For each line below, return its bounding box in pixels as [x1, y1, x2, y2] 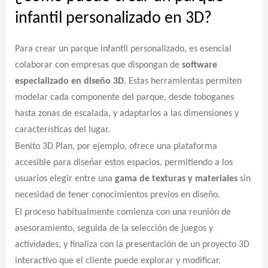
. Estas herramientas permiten [123, 76, 242, 86]
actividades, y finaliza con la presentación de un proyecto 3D [14, 240, 249, 250]
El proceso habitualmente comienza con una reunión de [14, 208, 231, 218]
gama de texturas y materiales [114, 174, 237, 184]
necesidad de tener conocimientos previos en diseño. [14, 190, 220, 200]
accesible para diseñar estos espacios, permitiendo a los [14, 158, 233, 168]
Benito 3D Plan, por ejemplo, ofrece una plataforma [14, 142, 217, 152]
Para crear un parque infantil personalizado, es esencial [14, 44, 232, 54]
